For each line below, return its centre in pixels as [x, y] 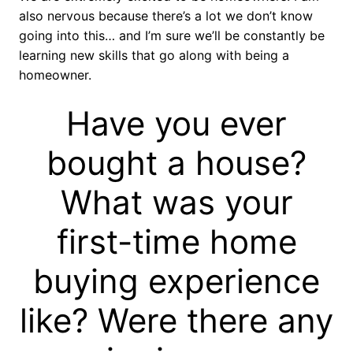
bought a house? [176, 163]
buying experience [176, 281]
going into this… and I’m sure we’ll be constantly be [172, 36]
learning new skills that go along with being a [154, 56]
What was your [176, 203]
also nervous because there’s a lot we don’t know [166, 16]
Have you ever [176, 124]
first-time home [176, 242]
